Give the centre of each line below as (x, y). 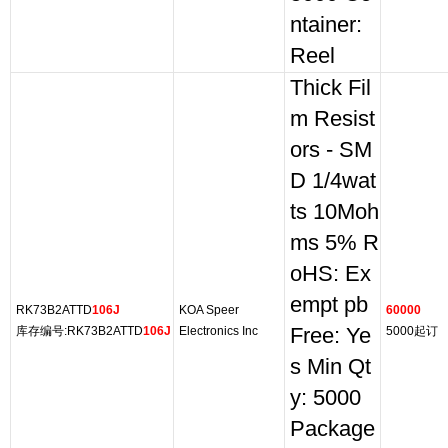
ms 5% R (334, 243)
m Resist (332, 119)
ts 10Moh (334, 212)
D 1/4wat (333, 181)
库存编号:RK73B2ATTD (79, 331)
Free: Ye (330, 336)
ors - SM (331, 150)
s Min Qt (330, 367)
